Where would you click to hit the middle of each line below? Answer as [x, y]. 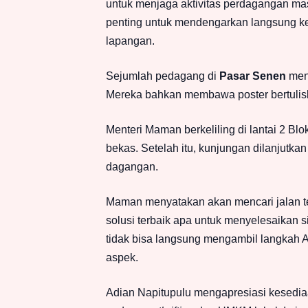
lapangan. [130, 41]
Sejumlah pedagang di [163, 76]
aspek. [122, 258]
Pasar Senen [253, 76]
